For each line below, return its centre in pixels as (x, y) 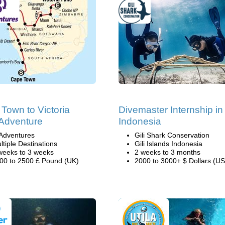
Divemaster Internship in (171, 110)
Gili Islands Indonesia (168, 144)
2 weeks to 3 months (167, 152)
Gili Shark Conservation (172, 135)
